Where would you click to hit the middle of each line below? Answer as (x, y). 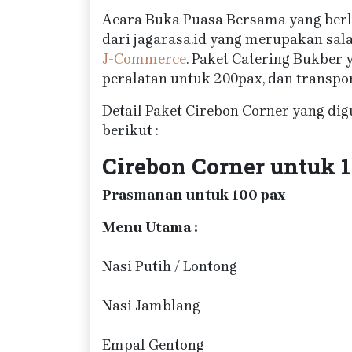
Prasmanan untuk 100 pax (194, 195)
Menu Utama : (150, 227)
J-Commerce (144, 59)
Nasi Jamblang (151, 306)
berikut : (130, 130)
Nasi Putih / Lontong (170, 266)
